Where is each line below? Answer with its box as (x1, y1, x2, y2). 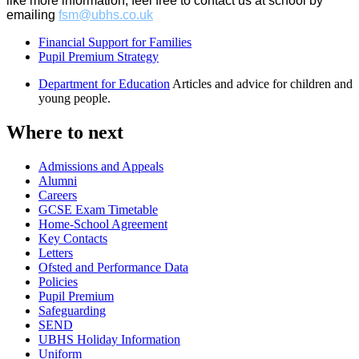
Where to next (6, 121, 123, 143)
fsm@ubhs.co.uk (58, 7, 153, 22)
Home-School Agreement (38, 216, 167, 231)
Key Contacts (38, 231, 107, 245)
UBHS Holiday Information (38, 332, 180, 346)
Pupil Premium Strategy (38, 49, 159, 63)
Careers (38, 188, 77, 202)
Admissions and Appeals (38, 159, 163, 173)
